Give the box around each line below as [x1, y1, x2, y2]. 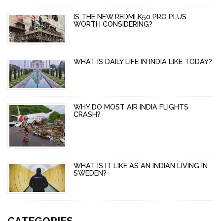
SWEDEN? [73, 169, 107, 178]
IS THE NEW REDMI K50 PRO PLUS [73, 12, 186, 21]
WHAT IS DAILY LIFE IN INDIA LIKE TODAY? [73, 57, 212, 66]
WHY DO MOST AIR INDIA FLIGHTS [73, 102, 188, 111]
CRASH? [73, 110, 101, 118]
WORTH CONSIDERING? [73, 19, 152, 28]
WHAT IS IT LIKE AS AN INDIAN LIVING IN [73, 161, 208, 170]
